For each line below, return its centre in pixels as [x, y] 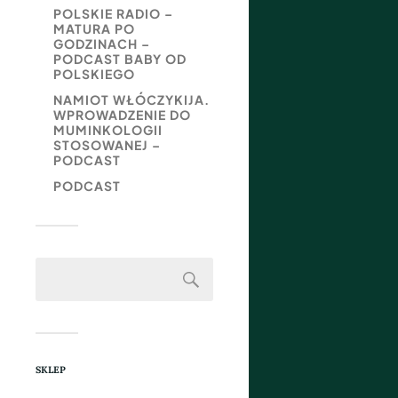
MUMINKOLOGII [108, 130]
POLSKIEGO [94, 74]
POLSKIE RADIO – [113, 13]
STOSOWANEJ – [107, 145]
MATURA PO [94, 28]
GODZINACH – [102, 44]
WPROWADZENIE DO [122, 115]
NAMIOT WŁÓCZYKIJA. [131, 99]
